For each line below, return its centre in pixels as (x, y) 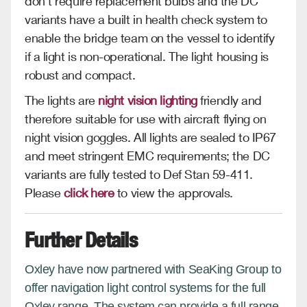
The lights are (62, 100)
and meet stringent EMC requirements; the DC (147, 155)
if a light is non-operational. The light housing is (147, 56)
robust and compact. (82, 74)
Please (44, 192)
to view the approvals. (180, 192)
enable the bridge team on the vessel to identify (150, 37)
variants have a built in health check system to (146, 19)
